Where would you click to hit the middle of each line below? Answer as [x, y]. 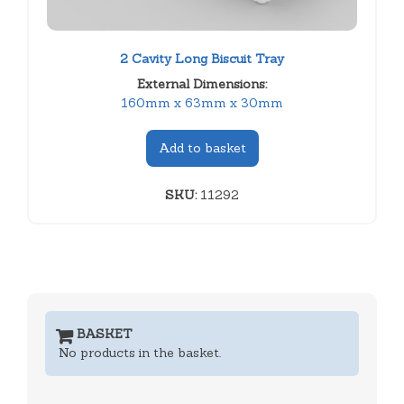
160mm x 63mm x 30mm [202, 102]
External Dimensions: [202, 83]
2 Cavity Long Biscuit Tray [202, 58]
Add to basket [202, 147]
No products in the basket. [140, 352]
